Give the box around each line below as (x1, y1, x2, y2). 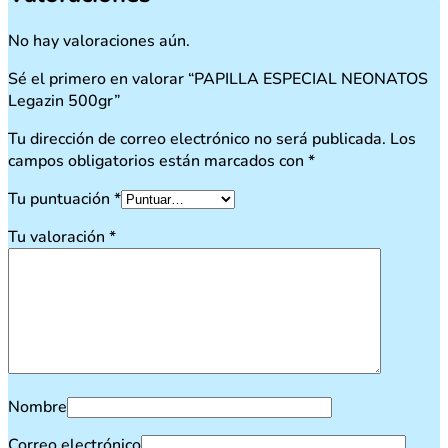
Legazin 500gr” (8, 90, 120, 113)
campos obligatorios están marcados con (8, 150, 308, 173)
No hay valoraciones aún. (8, 30, 190, 53)
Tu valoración (8, 226, 109, 249)
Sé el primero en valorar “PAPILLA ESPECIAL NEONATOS (8, 68, 428, 91)
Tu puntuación (8, 188, 114, 211)
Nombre (8, 396, 67, 419)
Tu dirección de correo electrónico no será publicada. (8, 128, 386, 151)
